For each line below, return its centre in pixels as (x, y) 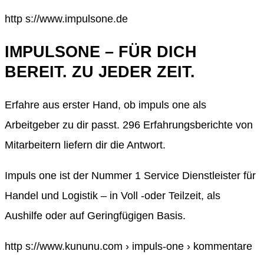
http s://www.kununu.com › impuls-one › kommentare (128, 247)
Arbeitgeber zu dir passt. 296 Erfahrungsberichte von (129, 125)
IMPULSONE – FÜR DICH (101, 52)
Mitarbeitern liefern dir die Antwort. (85, 145)
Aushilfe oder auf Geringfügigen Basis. (95, 216)
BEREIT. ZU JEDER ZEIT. (100, 72)
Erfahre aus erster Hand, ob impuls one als (105, 105)
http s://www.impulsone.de (66, 19)
